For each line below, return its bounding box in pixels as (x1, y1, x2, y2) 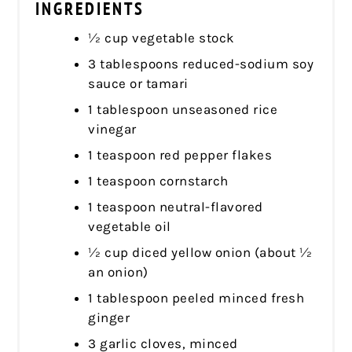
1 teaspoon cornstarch (88, 172, 229, 189)
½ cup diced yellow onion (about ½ (88, 244, 313, 260)
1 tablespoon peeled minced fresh (88, 289, 305, 306)
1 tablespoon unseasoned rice (88, 101, 278, 117)
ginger (88, 309, 130, 325)
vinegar (88, 120, 137, 137)
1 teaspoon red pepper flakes (88, 146, 273, 163)
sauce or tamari (88, 75, 189, 91)
